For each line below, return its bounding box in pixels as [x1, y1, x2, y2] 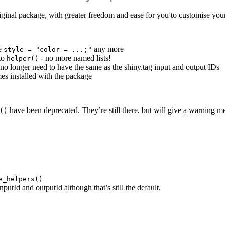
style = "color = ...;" [4, 46, 92, 54]
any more [92, 45, 124, 54]
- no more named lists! [39, 54, 111, 63]
